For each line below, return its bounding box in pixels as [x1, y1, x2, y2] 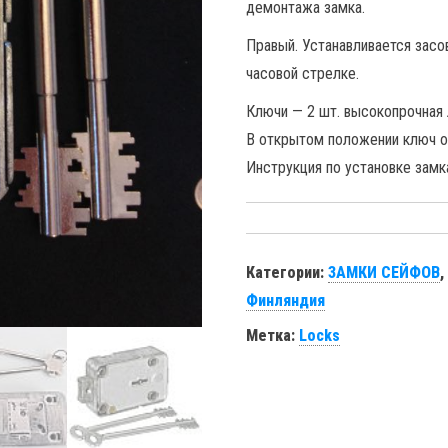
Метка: [246, 326, 300, 345]
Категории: [246, 263, 329, 282]
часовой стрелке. [246, 64, 360, 83]
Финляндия [246, 291, 326, 310]
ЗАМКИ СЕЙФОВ [328, 263, 441, 282]
